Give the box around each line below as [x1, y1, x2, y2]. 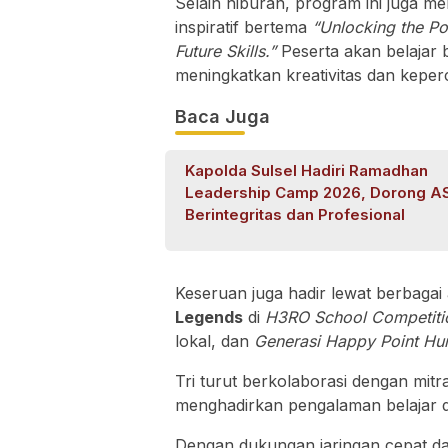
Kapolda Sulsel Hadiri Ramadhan [185, 161, 428, 181]
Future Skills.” [175, 41, 276, 62]
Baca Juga [175, 106, 270, 128]
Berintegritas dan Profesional [185, 205, 405, 225]
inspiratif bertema [175, 17, 312, 38]
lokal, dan [175, 331, 254, 352]
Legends [175, 307, 243, 328]
